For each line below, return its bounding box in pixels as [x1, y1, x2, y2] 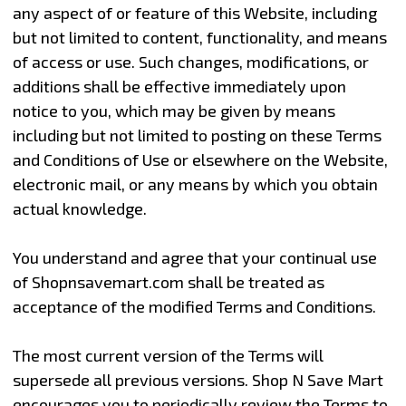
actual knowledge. [12, 198, 147, 218]
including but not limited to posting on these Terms [12, 124, 382, 145]
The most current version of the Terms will [12, 344, 324, 365]
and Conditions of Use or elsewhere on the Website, [12, 149, 388, 169]
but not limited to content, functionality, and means [12, 26, 387, 47]
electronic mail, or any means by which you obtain [12, 173, 378, 194]
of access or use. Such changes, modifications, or [12, 51, 369, 72]
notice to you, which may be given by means [12, 100, 335, 121]
